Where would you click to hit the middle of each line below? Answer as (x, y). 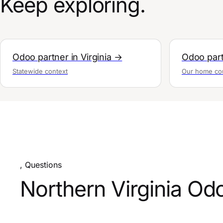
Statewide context (40, 71)
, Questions (41, 165)
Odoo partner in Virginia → (67, 57)
